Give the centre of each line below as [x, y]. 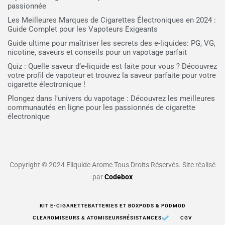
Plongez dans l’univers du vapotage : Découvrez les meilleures [111, 98]
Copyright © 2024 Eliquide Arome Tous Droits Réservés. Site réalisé [113, 165]
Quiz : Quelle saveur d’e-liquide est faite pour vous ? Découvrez [112, 66]
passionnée [27, 6]
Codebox [119, 177]
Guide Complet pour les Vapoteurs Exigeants [83, 29]
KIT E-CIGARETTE [64, 206]
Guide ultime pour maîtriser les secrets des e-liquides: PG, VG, [111, 43]
